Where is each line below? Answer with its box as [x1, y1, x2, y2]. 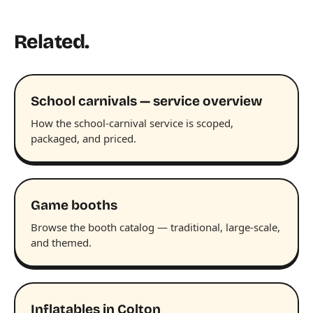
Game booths [31, 197, 117, 214]
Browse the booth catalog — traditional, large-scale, [31, 220, 280, 235]
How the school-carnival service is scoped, [31, 116, 233, 131]
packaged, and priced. [31, 131, 136, 146]
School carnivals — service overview [31, 93, 262, 110]
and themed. [31, 235, 92, 250]
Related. [14, 30, 89, 54]
